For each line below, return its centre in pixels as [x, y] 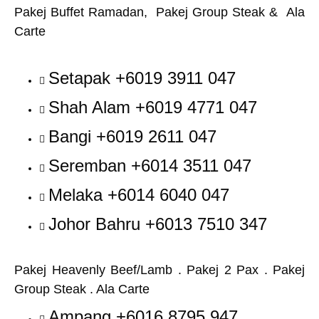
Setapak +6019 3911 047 [142, 78]
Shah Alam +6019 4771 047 [153, 107]
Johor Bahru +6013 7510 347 [158, 224]
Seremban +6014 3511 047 [150, 166]
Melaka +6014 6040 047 [139, 195]
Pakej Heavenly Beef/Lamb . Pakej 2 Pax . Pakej [159, 270]
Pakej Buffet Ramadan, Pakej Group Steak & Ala [159, 12]
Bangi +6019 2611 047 [132, 136]
